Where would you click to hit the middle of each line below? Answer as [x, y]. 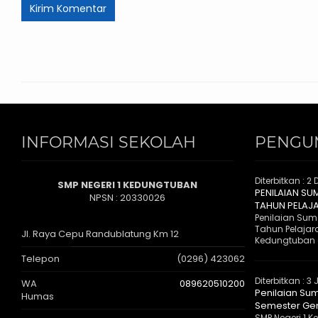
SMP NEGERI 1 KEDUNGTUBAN [127, 185]
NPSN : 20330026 [127, 198]
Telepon [40, 259]
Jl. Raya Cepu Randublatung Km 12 [100, 234]
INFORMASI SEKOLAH [109, 143]
